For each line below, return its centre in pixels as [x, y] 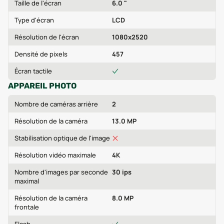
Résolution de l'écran [47, 37]
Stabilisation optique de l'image [62, 138]
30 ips [122, 172]
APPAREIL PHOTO [42, 86]
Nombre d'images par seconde [61, 172]
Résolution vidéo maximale [55, 155]
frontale [27, 207]
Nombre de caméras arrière [56, 104]
